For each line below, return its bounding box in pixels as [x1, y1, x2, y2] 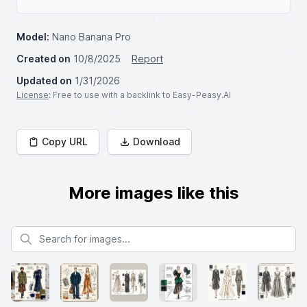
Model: [16, 31, 49, 42]
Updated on [16, 75, 72, 86]
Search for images [10, 226, 93, 238]
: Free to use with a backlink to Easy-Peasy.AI [49, 90, 231, 100]
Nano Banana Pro [52, 31, 131, 42]
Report [132, 53, 163, 64]
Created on [16, 53, 71, 64]
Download [133, 136, 180, 147]
